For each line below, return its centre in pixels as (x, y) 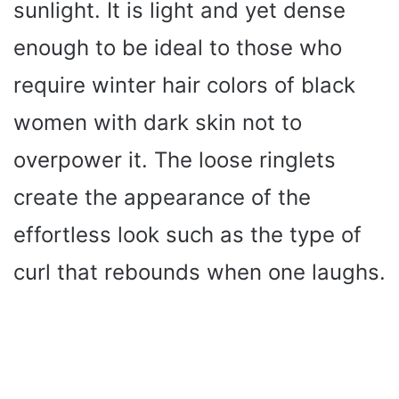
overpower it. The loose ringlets (175, 159)
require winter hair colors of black (184, 85)
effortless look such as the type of (187, 234)
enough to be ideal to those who (178, 47)
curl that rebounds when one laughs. (199, 272)
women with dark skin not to (158, 122)
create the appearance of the (162, 197)
